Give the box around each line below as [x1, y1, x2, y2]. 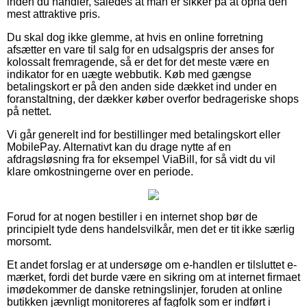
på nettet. [7, 106, 51, 118]
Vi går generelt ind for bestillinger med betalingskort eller [7, 129, 280, 141]
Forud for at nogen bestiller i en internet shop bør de [7, 211, 258, 223]
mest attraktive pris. [7, 8, 100, 21]
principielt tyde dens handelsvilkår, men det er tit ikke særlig [7, 223, 295, 236]
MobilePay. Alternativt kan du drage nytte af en [7, 141, 231, 153]
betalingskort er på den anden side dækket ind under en [7, 81, 277, 93]
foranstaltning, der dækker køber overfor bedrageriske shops [7, 93, 299, 106]
